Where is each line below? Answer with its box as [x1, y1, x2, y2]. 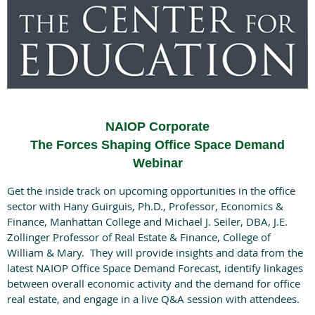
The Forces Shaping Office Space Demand [30, 138, 285, 153]
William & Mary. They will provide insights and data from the [7, 245, 303, 260]
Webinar [132, 156, 183, 171]
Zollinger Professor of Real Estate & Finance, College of [7, 230, 271, 245]
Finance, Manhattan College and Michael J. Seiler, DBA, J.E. [7, 214, 288, 229]
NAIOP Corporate [105, 120, 210, 134]
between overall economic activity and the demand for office [7, 276, 300, 291]
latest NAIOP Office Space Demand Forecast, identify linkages [7, 261, 303, 276]
